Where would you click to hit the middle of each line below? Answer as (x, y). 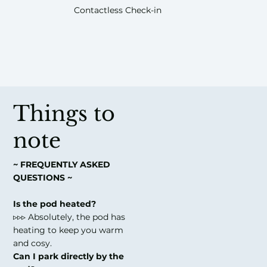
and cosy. (33, 243)
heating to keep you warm (69, 230)
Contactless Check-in (117, 10)
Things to (64, 113)
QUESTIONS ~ (43, 177)
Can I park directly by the (69, 256)
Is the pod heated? (55, 204)
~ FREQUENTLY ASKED (62, 164)
